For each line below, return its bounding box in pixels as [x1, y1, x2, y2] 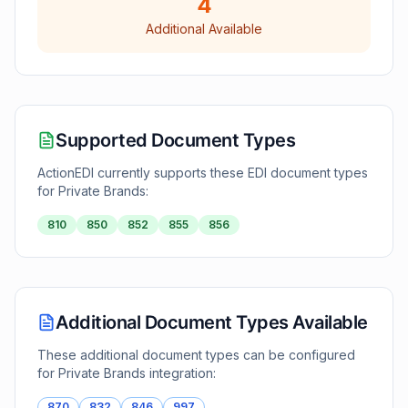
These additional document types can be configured [37, 347, 355, 362]
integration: [146, 365, 216, 381]
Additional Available [146, 21, 262, 36]
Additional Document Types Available [56, 311, 368, 333]
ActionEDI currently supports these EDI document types [37, 165, 368, 180]
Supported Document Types [56, 129, 295, 151]
